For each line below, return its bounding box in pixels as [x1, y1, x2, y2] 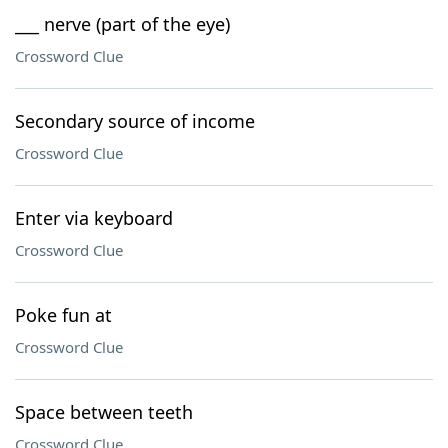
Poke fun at [15, 303, 112, 327]
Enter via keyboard [15, 206, 173, 230]
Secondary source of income [15, 109, 255, 133]
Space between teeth [15, 400, 193, 424]
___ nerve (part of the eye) [15, 12, 230, 36]
